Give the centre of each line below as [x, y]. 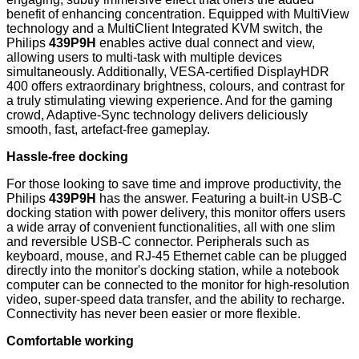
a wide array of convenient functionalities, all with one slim [171, 228]
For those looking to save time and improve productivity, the [174, 184]
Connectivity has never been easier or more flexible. [153, 314]
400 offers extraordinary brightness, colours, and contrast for [175, 87]
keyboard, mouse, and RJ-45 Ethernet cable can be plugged [177, 256]
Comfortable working [70, 341]
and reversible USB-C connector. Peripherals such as [158, 242]
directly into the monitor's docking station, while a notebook [173, 271]
